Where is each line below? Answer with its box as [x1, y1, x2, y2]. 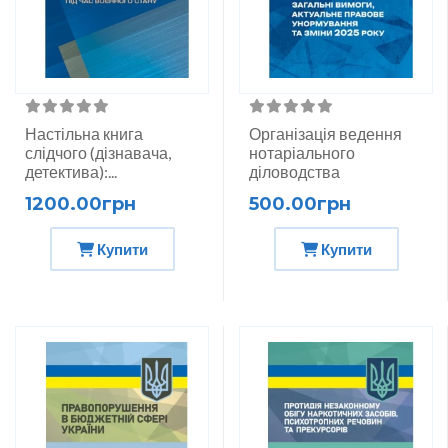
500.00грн [249, 193, 351, 216]
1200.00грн [25, 193, 136, 216]
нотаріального [249, 143, 355, 163]
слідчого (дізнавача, [25, 143, 171, 163]
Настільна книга [25, 124, 143, 144]
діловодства [249, 162, 340, 182]
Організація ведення [249, 124, 402, 144]
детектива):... [25, 162, 117, 182]
